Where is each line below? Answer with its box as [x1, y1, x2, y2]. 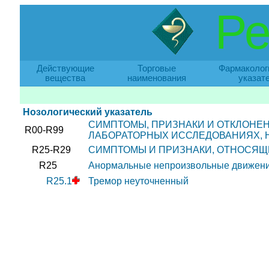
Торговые [137, 64, 176, 73]
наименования [127, 73, 186, 83]
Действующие [36, 64, 94, 73]
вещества [45, 73, 85, 83]
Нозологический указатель [22, 107, 153, 117]
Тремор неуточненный [88, 176, 189, 186]
